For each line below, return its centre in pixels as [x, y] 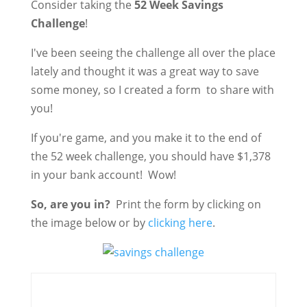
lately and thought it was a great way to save [145, 71]
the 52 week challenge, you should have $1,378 [150, 156]
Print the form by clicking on [187, 204]
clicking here [180, 223]
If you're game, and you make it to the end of [146, 138]
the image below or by [89, 223]
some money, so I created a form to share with [152, 90]
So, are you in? [72, 204]
